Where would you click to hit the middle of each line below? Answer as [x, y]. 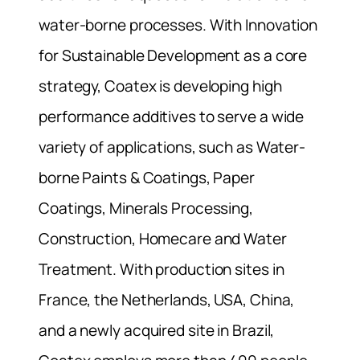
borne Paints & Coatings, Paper [147, 177]
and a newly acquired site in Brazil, [157, 330]
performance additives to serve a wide [172, 116]
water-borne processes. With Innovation [178, 25]
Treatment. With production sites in [162, 269]
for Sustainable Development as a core [173, 55]
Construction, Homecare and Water [163, 238]
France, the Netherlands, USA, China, [167, 299]
